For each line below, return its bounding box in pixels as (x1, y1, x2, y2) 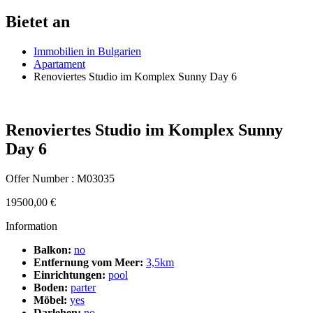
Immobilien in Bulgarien (34, 45, 141, 57)
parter (71, 281, 96, 293)
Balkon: (34, 243, 71, 256)
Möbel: (34, 293, 67, 306)
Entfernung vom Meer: (34, 256, 143, 268)
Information (6, 219, 57, 232)
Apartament (34, 57, 85, 70)
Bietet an (6, 12, 70, 31)
